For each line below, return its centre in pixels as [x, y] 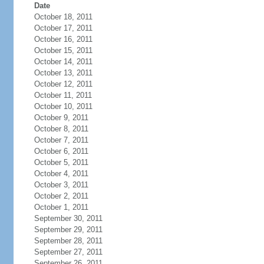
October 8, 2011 [61, 129]
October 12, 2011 [63, 84]
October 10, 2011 [63, 106]
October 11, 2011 [63, 95]
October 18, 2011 [63, 17]
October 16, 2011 [63, 39]
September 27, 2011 [68, 252]
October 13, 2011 [63, 73]
